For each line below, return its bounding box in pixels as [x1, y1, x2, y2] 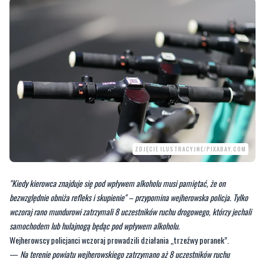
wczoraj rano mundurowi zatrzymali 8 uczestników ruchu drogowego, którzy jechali [9, 205, 251, 218]
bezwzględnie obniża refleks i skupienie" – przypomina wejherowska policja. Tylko [9, 190, 248, 203]
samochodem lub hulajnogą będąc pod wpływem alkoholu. [9, 219, 180, 232]
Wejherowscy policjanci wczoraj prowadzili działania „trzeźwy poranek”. [9, 233, 229, 246]
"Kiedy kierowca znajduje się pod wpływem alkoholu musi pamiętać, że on [9, 176, 225, 189]
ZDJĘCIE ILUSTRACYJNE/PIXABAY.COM [135, 144, 246, 153]
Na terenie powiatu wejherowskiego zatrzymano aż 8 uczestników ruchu [20, 247, 230, 260]
